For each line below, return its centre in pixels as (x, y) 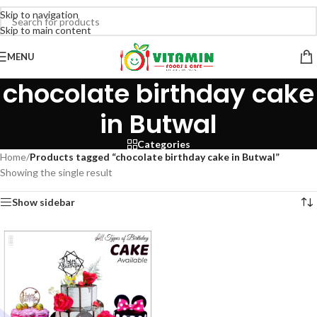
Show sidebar (44, 202)
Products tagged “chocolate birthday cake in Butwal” (155, 157)
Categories (163, 144)
